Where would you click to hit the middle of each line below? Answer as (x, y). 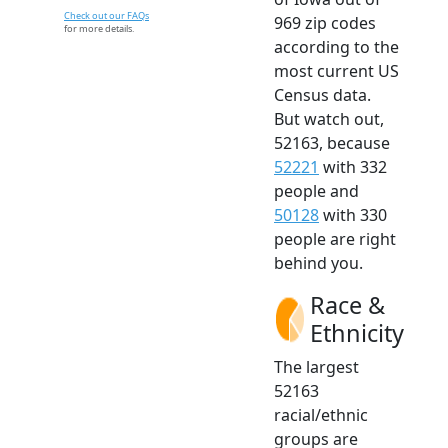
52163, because (332, 142)
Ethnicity (357, 332)
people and (316, 190)
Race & (347, 304)
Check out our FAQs (106, 15)
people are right (335, 238)
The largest (316, 366)
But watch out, (329, 118)
